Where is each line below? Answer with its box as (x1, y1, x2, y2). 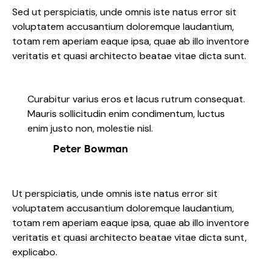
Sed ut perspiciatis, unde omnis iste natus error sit (12, 5, 236, 18)
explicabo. (12, 245, 57, 258)
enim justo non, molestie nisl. (27, 122, 153, 135)
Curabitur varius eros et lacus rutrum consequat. (27, 93, 245, 106)
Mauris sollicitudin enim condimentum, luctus (27, 107, 225, 121)
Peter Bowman (53, 143, 128, 155)
